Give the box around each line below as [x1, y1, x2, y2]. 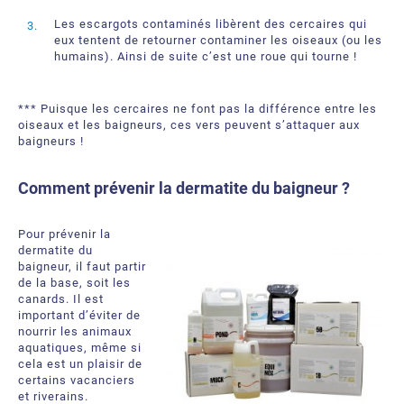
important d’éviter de [18, 308, 141, 322]
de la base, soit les [18, 276, 131, 289]
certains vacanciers [18, 373, 135, 387]
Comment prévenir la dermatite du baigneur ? [18, 179, 350, 197]
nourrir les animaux [18, 325, 132, 338]
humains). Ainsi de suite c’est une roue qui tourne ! [54, 50, 357, 63]
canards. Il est [18, 292, 104, 306]
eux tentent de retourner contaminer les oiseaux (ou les [54, 33, 382, 47]
